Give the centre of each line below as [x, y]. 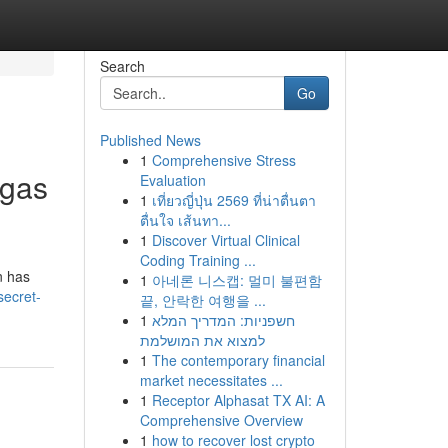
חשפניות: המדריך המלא [223, 320]
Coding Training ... [197, 260]
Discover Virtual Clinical [225, 240]
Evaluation [172, 180]
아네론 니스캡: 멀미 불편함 [236, 280]
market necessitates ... [211, 380]
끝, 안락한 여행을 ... [202, 300]
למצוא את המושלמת [202, 340]
